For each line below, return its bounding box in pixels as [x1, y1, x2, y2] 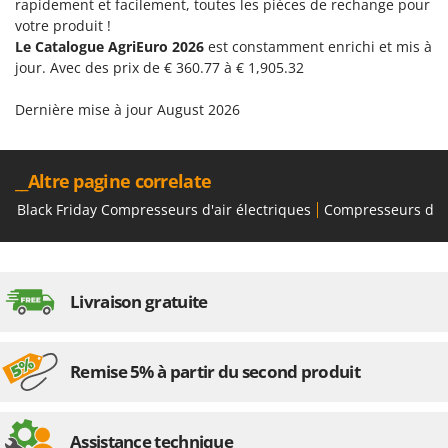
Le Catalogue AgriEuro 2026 [15, 37, 208, 57]
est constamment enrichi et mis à [208, 37, 432, 57]
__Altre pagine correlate [15, 169, 212, 194]
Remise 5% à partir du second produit [70, 360, 360, 384]
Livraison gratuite [70, 290, 208, 314]
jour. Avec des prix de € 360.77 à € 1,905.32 [15, 58, 304, 78]
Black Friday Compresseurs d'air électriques [17, 200, 311, 220]
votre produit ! [15, 16, 111, 36]
